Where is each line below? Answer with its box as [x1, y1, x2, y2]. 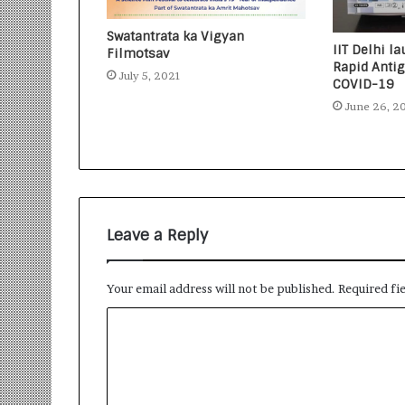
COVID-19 [332, 75, 394, 92]
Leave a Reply [107, 225, 208, 246]
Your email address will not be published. [107, 281, 335, 297]
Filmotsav [107, 44, 169, 61]
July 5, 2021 [118, 68, 181, 82]
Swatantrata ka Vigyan [107, 27, 244, 44]
